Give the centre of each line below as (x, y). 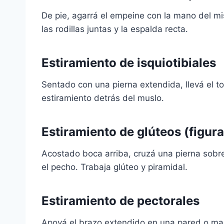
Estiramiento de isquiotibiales (129, 63)
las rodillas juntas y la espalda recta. (115, 29)
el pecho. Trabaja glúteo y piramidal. (114, 167)
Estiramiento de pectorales (120, 201)
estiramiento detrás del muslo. (103, 98)
